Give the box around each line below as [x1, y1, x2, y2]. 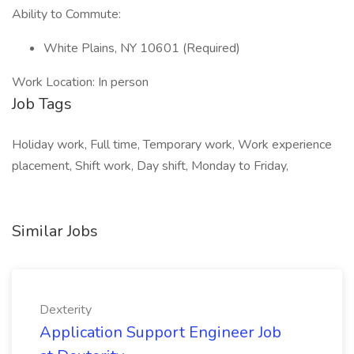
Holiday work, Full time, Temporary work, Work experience [12, 136, 332, 153]
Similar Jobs [12, 220, 98, 242]
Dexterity [40, 301, 92, 318]
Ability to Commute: [12, 6, 121, 23]
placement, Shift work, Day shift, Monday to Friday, [12, 157, 288, 175]
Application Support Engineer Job [40, 322, 281, 343]
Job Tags [12, 93, 72, 115]
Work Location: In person [12, 73, 149, 91]
